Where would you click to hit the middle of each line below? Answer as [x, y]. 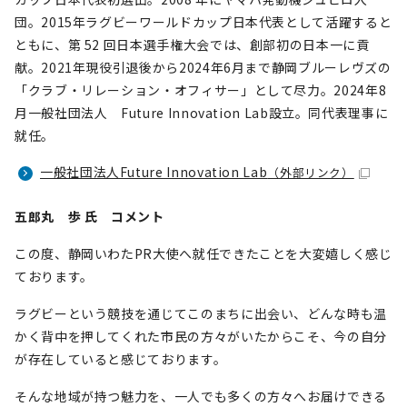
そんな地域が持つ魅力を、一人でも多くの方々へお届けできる [201, 396]
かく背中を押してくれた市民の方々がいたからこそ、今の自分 [201, 336]
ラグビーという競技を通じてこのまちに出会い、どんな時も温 [201, 313]
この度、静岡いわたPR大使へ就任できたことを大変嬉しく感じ [203, 253]
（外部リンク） [311, 172]
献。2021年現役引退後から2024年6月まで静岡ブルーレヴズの [203, 67]
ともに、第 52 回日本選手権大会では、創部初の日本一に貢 [192, 45]
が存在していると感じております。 [121, 359]
